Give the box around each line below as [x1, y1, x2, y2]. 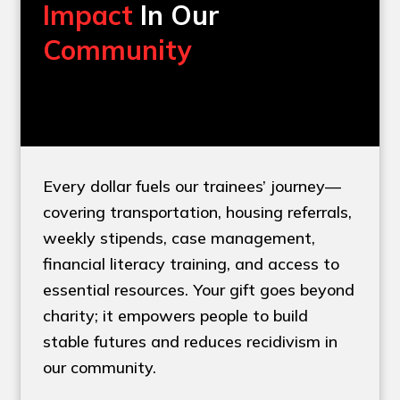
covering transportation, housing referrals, [43, 202, 353, 223]
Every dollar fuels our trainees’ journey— [43, 176, 342, 197]
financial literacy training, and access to [43, 254, 340, 275]
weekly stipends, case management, [43, 228, 316, 249]
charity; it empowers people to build [43, 305, 309, 327]
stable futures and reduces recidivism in [43, 331, 338, 353]
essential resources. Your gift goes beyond [43, 279, 355, 301]
